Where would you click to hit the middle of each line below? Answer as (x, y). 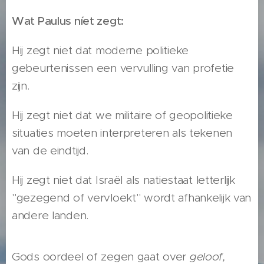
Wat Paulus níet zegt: (68, 21)
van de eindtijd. (50, 151)
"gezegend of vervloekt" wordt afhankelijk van (132, 198)
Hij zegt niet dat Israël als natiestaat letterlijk (123, 180)
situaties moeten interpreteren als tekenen (122, 133)
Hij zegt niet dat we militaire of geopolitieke (122, 115)
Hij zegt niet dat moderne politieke (100, 51)
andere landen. (50, 216)
